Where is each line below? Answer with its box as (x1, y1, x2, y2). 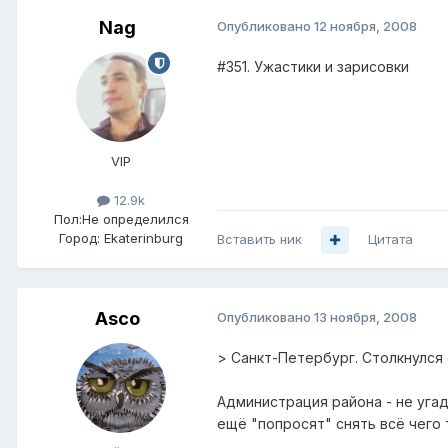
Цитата (368, 231, 413, 248)
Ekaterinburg (104, 230, 183, 247)
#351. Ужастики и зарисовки (217, 58, 409, 76)
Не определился (81, 211, 189, 228)
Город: (59, 230, 100, 247)
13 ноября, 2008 (314, 309, 417, 326)
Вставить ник (217, 231, 302, 248)
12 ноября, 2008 (314, 18, 417, 35)
